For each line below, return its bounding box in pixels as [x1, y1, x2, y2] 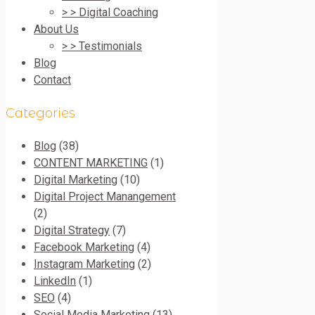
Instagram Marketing [34, 257, 135, 271]
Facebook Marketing [34, 240, 134, 254]
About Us [34, 22, 79, 36]
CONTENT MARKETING [34, 155, 148, 169]
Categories [6, 105, 75, 121]
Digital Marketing [34, 172, 117, 186]
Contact [34, 72, 71, 86]
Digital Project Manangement [34, 189, 176, 203]
